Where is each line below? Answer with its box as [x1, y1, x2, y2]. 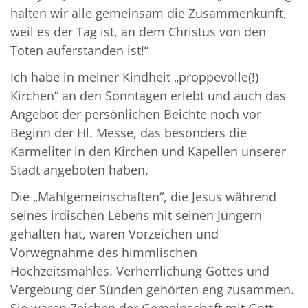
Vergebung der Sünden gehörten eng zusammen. [10, 280, 294, 298]
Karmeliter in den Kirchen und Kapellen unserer [10, 142, 286, 159]
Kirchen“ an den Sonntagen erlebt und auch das [10, 87, 286, 104]
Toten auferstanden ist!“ [10, 41, 148, 58]
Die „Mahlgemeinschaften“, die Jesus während [10, 188, 276, 205]
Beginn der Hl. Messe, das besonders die [10, 124, 247, 141]
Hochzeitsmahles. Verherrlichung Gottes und [10, 262, 269, 279]
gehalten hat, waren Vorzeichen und [10, 225, 219, 242]
